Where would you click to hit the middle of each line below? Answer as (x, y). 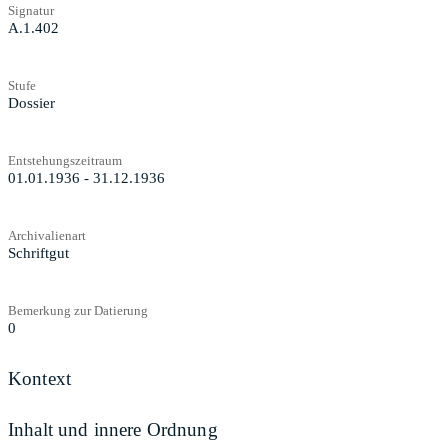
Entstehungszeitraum (65, 160)
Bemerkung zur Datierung (78, 310)
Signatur (31, 10)
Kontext (40, 378)
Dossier (31, 102)
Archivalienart (47, 235)
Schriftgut (38, 252)
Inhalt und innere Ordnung (113, 430)
